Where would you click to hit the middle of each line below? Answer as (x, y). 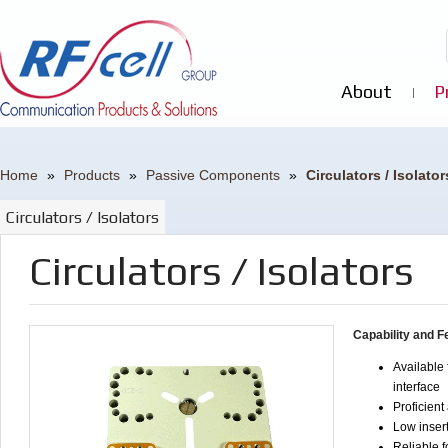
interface (416, 387)
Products (92, 175)
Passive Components (213, 175)
